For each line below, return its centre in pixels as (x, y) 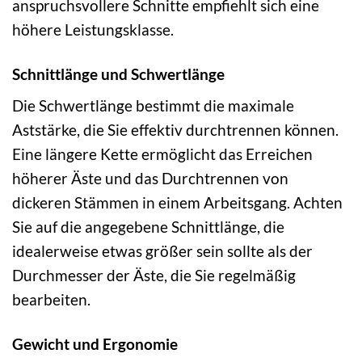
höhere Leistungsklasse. (93, 29)
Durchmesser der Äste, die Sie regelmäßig (154, 276)
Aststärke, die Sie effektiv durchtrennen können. (175, 130)
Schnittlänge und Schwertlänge (118, 74)
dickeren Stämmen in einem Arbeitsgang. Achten (177, 203)
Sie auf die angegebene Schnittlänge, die (148, 227)
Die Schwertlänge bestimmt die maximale (153, 106)
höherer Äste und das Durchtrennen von (150, 179)
